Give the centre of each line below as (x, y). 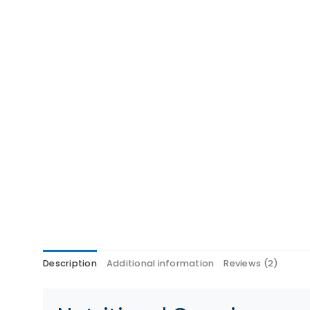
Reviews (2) (251, 264)
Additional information (160, 264)
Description (70, 264)
